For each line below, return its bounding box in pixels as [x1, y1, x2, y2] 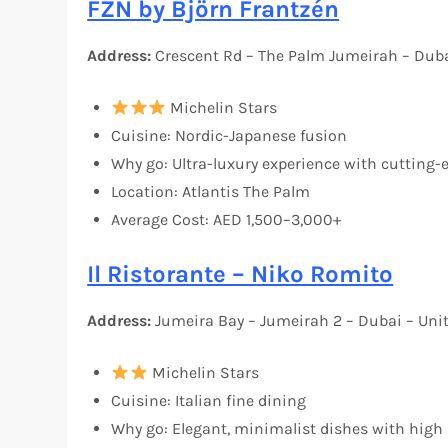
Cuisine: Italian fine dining [111, 391, 307, 411]
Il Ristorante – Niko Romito [87, 260, 394, 289]
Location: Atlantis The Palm [111, 182, 311, 202]
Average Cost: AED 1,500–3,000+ [111, 210, 342, 230]
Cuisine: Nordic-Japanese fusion [111, 126, 348, 146]
